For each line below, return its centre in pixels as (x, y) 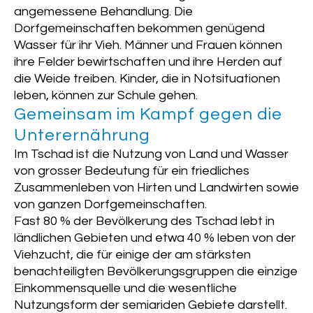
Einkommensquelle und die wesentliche (125, 289)
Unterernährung (82, 136)
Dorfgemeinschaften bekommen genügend (139, 29)
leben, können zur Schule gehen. (106, 96)
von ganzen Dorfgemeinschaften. (110, 205)
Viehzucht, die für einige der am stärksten (132, 255)
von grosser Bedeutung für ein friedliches (132, 171)
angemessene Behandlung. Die (103, 12)
